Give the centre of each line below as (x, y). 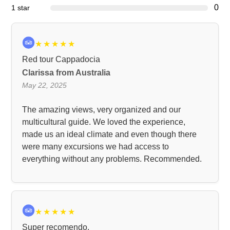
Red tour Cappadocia (61, 60)
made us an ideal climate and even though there (110, 135)
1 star (21, 8)
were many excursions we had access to (96, 147)
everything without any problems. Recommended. (112, 159)
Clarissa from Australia (66, 73)
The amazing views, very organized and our (102, 110)
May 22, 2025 (45, 85)
